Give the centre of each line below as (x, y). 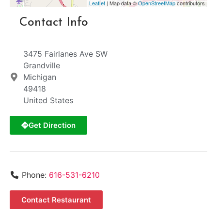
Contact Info (54, 23)
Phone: (35, 175)
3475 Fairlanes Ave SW (65, 54)
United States (48, 101)
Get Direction (52, 125)
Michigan (39, 77)
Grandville (41, 66)
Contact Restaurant (56, 200)
